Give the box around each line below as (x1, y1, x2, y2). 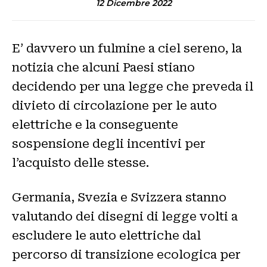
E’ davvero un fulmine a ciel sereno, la (12, 41, 242, 56)
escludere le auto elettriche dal (12, 228, 201, 243)
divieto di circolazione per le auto (12, 98, 217, 113)
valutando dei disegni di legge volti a (12, 209, 238, 224)
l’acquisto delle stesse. (12, 156, 149, 170)
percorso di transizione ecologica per (12, 247, 241, 262)
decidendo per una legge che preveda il (12, 79, 253, 94)
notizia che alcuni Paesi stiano (12, 60, 195, 75)
